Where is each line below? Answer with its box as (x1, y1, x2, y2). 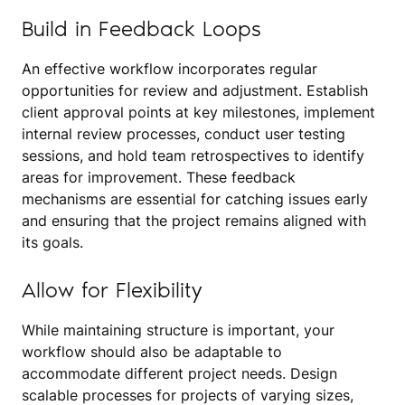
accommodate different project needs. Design (22, 363, 337, 382)
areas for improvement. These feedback (22, 167, 296, 186)
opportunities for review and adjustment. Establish (22, 80, 368, 99)
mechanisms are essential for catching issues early (22, 189, 368, 208)
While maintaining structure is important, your (22, 320, 334, 339)
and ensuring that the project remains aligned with (22, 211, 366, 230)
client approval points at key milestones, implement (22, 102, 375, 121)
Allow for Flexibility (22, 276, 202, 303)
